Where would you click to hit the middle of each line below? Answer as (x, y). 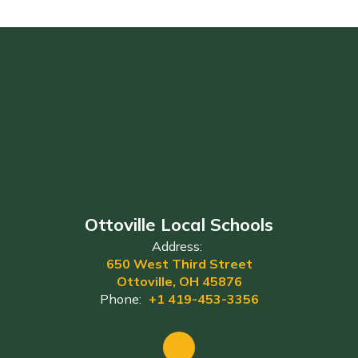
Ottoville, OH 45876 (179, 281)
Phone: (120, 298)
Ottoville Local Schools (179, 224)
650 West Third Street (179, 263)
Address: (177, 246)
